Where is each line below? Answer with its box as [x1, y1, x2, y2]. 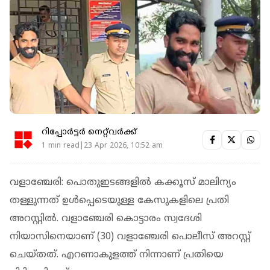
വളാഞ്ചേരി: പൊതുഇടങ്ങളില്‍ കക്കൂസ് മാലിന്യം [10, 176, 236, 189]
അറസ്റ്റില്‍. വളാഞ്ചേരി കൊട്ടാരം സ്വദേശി [10, 212, 202, 225]
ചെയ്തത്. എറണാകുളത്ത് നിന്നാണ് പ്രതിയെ [10, 248, 224, 261]
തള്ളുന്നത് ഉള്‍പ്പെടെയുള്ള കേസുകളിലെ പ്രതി [10, 194, 229, 207]
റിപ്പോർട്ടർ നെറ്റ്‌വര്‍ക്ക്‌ [42, 127, 137, 138]
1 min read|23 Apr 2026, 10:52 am [42, 142, 163, 151]
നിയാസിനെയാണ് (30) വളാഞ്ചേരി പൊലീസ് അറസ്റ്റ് [10, 230, 251, 243]
